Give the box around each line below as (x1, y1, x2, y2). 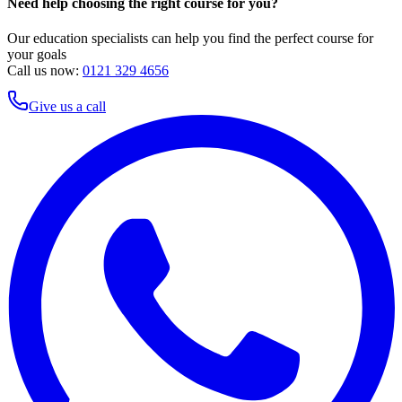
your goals (7, 46, 66, 62)
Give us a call (29, 98, 106, 114)
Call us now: (7, 62, 79, 78)
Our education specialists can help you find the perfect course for (7, 30, 373, 46)
